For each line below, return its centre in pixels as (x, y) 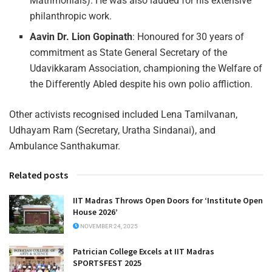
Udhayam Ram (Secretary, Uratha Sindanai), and (112, 130)
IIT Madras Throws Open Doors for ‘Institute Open (168, 200)
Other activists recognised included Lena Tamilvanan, (123, 114)
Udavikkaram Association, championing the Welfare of (146, 68)
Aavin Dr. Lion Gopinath (81, 36)
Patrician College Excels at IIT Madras (144, 252)
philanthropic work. (71, 16)
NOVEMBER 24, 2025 (108, 226)
